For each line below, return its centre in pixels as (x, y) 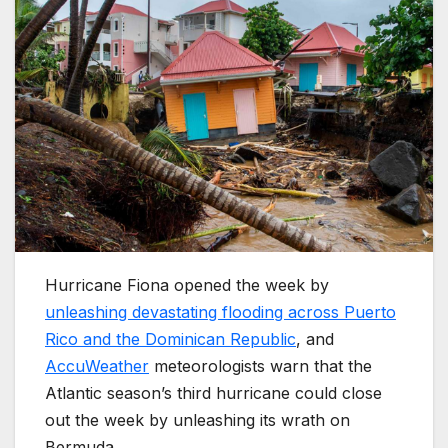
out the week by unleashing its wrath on (197, 420)
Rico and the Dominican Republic (170, 339)
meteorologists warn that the (260, 366)
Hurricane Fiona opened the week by (187, 285)
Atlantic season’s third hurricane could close (213, 393)
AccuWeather (97, 366)
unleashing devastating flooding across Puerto (220, 312)
